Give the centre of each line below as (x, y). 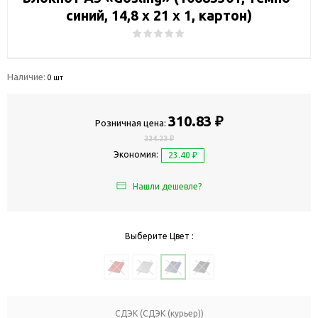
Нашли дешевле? (167, 187)
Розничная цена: (130, 122)
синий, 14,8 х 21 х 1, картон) (159, 15)
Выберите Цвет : (159, 236)
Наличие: (27, 76)
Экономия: (136, 155)
